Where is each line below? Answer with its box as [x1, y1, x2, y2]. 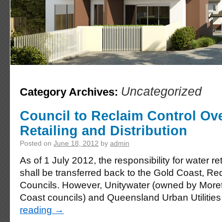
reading [20, 205, 55, 215]
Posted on [20, 139, 52, 147]
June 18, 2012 [54, 139, 99, 147]
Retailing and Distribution [20, 123, 187, 138]
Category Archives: [20, 86, 121, 98]
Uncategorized [121, 85, 202, 98]
